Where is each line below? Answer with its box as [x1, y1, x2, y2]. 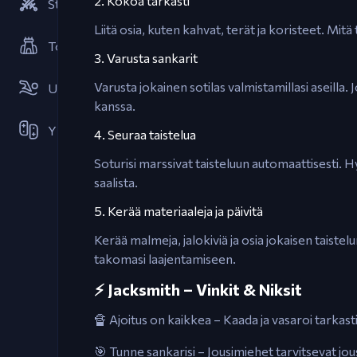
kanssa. [94, 98, 135, 113]
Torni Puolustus [48, 38, 135, 53]
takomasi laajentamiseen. [94, 251, 236, 266]
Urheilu [48, 80, 89, 96]
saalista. [94, 175, 138, 190]
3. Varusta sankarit [94, 50, 198, 65]
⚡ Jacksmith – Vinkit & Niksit [94, 280, 302, 299]
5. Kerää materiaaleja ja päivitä [94, 203, 263, 218]
